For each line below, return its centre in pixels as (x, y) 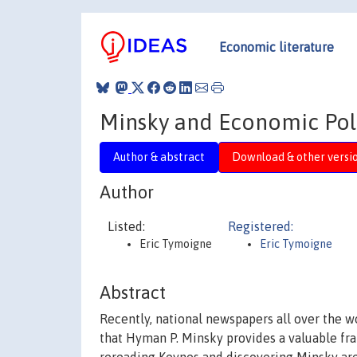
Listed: (126, 226)
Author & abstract (159, 157)
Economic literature (277, 47)
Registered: (261, 226)
